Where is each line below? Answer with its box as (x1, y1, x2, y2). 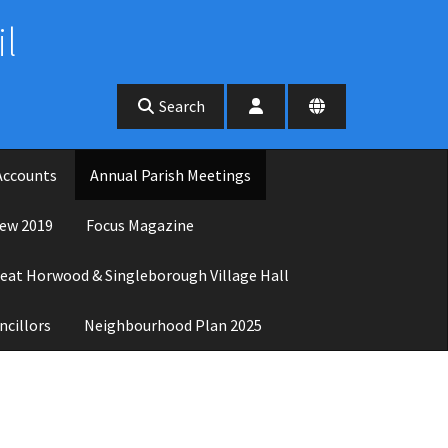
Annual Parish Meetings (89, 164, 251, 185)
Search (156, 96, 205, 116)
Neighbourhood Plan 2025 (84, 314, 262, 335)
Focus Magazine (85, 214, 194, 235)
